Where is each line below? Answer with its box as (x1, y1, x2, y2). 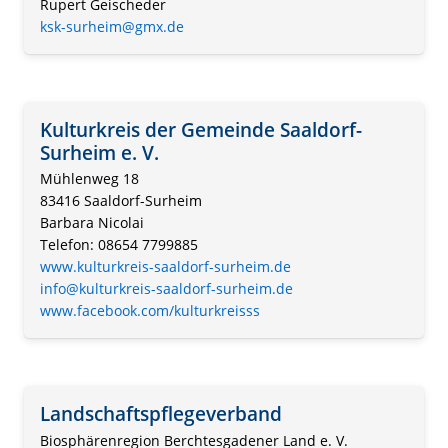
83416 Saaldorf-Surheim (40, 191, 202, 211)
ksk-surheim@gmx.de (40, 16, 184, 36)
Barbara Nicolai (40, 213, 144, 233)
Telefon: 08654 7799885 (40, 235, 198, 255)
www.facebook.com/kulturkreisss (40, 301, 260, 321)
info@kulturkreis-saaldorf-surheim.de (40, 279, 293, 299)
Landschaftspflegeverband (40, 400, 282, 428)
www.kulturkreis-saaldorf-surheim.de (40, 257, 291, 277)
